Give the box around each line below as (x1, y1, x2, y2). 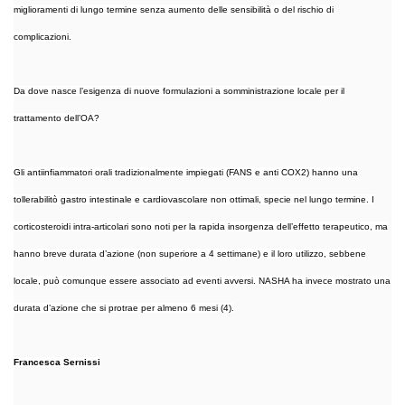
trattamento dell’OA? (14, 112, 99, 123)
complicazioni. (14, 31, 71, 42)
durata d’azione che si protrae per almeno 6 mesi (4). (14, 302, 234, 313)
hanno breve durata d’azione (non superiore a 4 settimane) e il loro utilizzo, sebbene (14, 248, 366, 259)
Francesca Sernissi (14, 356, 100, 367)
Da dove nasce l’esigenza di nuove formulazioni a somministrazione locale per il (14, 85, 344, 96)
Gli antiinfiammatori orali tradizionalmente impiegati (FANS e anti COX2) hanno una (14, 166, 358, 177)
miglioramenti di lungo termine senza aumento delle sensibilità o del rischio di (14, 4, 334, 14)
